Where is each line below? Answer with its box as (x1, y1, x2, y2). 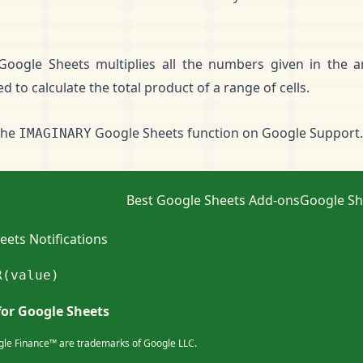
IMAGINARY (19, 126, 92, 141)
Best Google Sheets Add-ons (126, 191, 300, 209)
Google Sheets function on (92, 124, 262, 142)
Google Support (262, 124, 360, 142)
